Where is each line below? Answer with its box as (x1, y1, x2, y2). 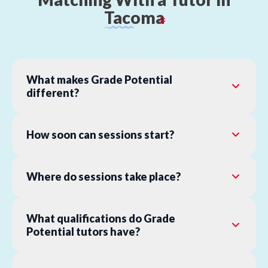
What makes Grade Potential (26, 73, 172, 86)
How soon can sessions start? (26, 128, 174, 141)
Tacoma (103, 7, 165, 28)
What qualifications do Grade (26, 212, 175, 225)
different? (26, 86, 79, 99)
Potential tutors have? (26, 225, 140, 238)
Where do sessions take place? (26, 170, 181, 183)
